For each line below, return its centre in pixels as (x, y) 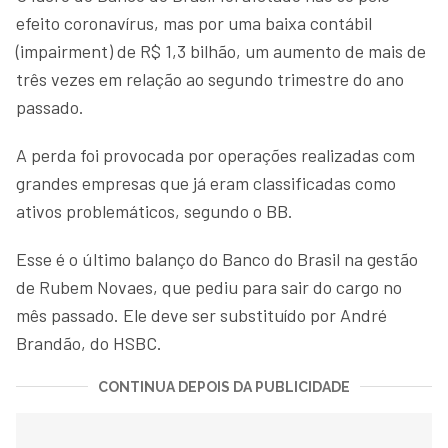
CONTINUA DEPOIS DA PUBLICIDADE (224, 386)
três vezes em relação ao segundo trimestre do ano (210, 78)
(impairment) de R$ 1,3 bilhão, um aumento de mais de (221, 50)
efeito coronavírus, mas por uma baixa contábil (194, 22)
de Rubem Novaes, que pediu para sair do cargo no (209, 286)
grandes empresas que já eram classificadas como (206, 182)
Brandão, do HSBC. (89, 342)
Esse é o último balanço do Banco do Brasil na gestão (217, 258)
